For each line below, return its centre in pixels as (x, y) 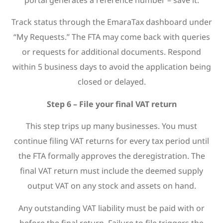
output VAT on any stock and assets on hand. (111, 186)
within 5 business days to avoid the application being (111, 67)
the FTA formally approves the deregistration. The (111, 156)
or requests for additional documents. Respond (111, 52)
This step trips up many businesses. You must (111, 126)
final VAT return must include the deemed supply (111, 171)
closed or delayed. (111, 82)
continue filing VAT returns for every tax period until (111, 141)
